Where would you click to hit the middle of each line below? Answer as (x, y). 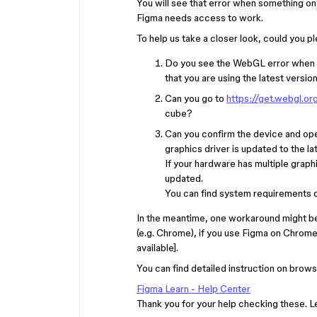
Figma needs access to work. (200, 18)
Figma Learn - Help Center (194, 289)
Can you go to (196, 98)
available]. (157, 248)
